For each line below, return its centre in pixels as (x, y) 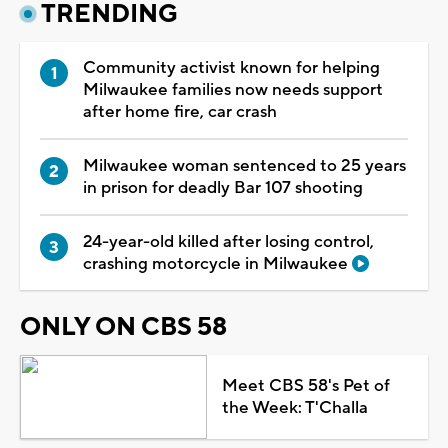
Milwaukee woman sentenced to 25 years (244, 165)
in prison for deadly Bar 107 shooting (223, 187)
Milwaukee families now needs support (233, 89)
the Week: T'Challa (294, 407)
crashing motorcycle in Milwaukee (217, 263)
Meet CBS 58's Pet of (305, 385)
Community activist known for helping (231, 67)
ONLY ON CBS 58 (123, 326)
